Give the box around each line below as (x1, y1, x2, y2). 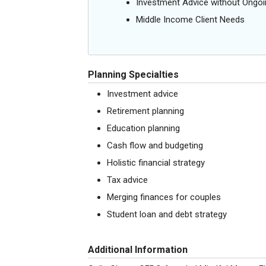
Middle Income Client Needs (136, 14, 245, 25)
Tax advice (107, 175, 148, 185)
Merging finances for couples (107, 192, 221, 202)
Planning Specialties (88, 69, 179, 80)
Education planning (107, 123, 180, 134)
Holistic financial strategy (107, 157, 205, 168)
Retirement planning (107, 106, 184, 116)
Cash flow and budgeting (107, 140, 203, 151)
